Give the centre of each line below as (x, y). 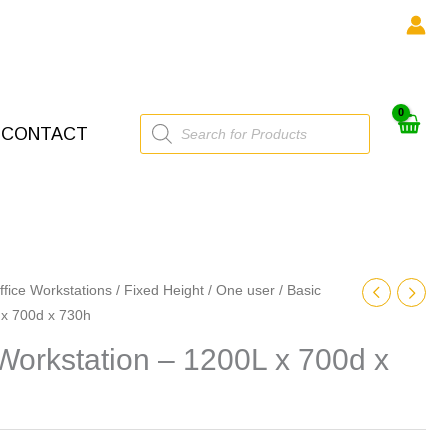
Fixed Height (164, 290)
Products (168, 120)
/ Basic (298, 290)
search (161, 135)
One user (245, 290)
